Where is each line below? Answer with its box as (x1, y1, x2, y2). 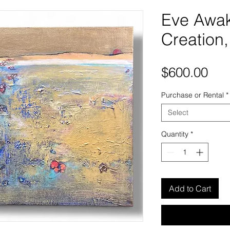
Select (168, 108, 188, 118)
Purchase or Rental (161, 90, 224, 100)
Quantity (161, 129, 188, 139)
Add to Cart (169, 183, 211, 194)
